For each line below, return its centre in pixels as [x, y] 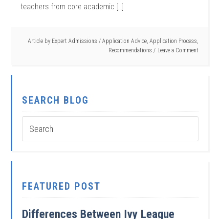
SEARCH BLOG [56, 100]
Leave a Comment [178, 50]
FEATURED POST [62, 186]
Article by [40, 41]
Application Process [173, 41]
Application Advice [124, 41]
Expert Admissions [74, 41]
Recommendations [130, 50]
